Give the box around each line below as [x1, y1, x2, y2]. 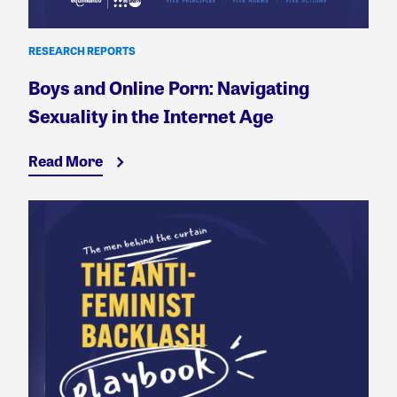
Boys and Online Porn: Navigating [28, 74, 309, 101]
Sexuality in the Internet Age [28, 103, 274, 129]
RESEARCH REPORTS [28, 43, 136, 59]
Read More [28, 151, 103, 172]
